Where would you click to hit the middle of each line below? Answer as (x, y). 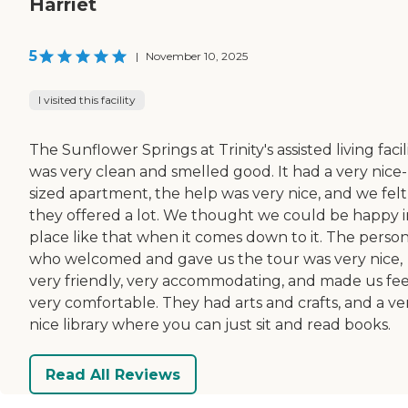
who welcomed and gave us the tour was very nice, (216, 260)
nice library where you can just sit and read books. (210, 325)
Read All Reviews (113, 374)
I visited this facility (87, 100)
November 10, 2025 (197, 56)
